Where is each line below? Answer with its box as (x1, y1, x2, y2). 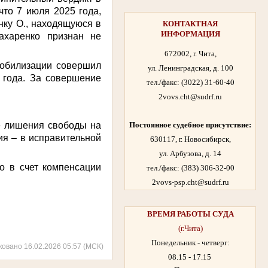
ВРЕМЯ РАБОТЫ (147, 209, 211, 219)
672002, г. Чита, (164, 49, 217, 59)
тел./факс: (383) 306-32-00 (146, 163, 234, 173)
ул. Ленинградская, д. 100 (147, 63, 233, 73)
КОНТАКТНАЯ (163, 19, 218, 29)
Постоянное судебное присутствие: (129, 120, 251, 130)
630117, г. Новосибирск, (150, 135, 231, 144)
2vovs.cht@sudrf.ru (159, 92, 222, 102)
